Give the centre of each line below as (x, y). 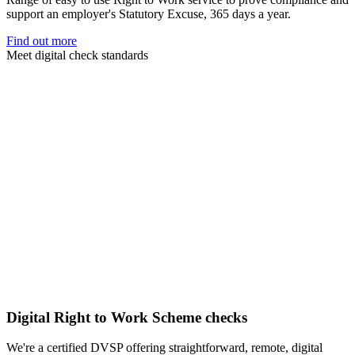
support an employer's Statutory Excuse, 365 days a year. (149, 13)
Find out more (42, 40)
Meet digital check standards (77, 55)
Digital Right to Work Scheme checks (127, 317)
